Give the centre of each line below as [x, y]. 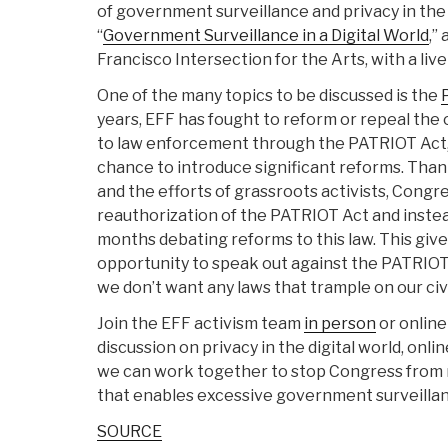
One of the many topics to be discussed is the [269, 96]
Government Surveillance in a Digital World [266, 36]
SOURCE [129, 432]
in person [340, 324]
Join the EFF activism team [200, 324]
